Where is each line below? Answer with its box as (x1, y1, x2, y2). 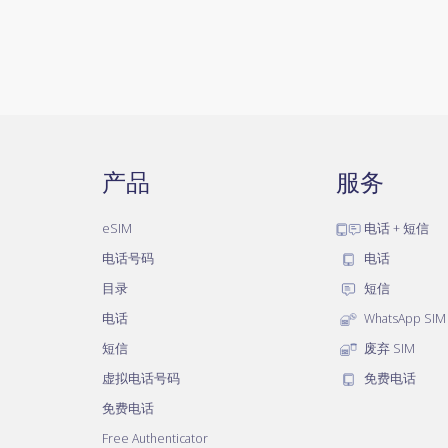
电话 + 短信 (361, 219, 429, 237)
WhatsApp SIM (361, 309, 446, 327)
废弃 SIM (361, 339, 415, 357)
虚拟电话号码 (102, 369, 180, 387)
